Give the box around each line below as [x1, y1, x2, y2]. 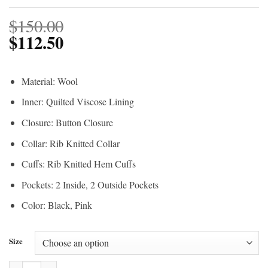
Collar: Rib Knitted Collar [21, 136, 120, 150]
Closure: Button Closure [21, 116, 113, 129]
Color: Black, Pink [21, 199, 92, 212]
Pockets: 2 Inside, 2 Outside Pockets [21, 178, 159, 191]
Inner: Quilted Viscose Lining [21, 95, 134, 108]
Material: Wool [21, 74, 78, 87]
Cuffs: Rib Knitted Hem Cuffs [21, 157, 136, 170]
